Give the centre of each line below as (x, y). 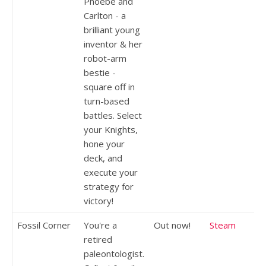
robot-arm (105, 58)
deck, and (103, 158)
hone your (104, 143)
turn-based (107, 101)
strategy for (109, 186)
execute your (111, 172)
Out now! (172, 225)
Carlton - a (105, 15)
